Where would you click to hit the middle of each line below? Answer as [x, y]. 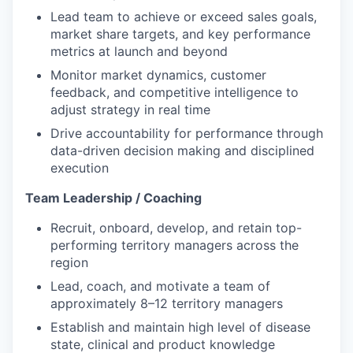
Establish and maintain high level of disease [180, 327]
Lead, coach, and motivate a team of [160, 286]
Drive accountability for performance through [187, 133]
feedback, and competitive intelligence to [175, 92]
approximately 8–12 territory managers [167, 303]
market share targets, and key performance [180, 33]
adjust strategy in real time [130, 109]
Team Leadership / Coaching [113, 197]
